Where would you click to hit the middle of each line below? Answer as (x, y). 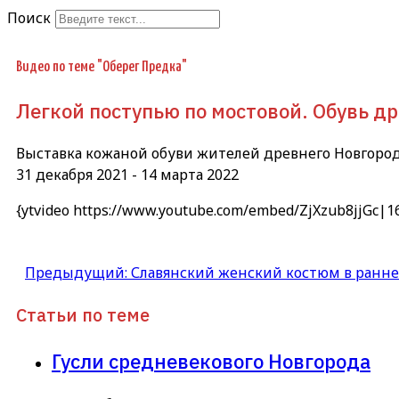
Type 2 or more (138, 44)
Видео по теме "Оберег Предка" (102, 67)
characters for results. (124, 65)
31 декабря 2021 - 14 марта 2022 (127, 175)
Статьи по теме (83, 315)
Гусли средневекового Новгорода (211, 362)
